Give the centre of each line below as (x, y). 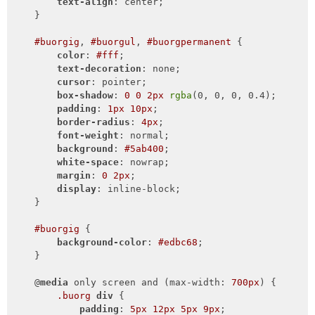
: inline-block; (138, 189)
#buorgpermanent (189, 42)
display (76, 189)
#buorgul (113, 42)
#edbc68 (178, 243)
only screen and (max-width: (149, 283)
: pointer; (118, 82)
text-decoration (99, 69)
